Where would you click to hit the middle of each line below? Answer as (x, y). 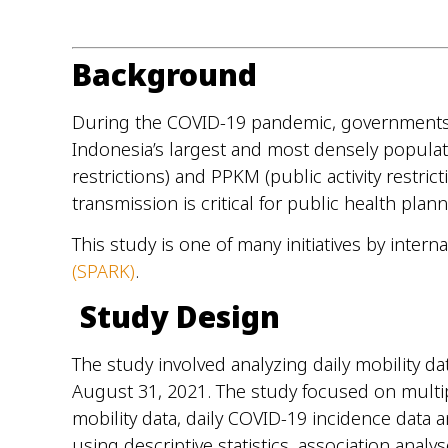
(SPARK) (103, 270)
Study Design (176, 317)
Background (164, 74)
